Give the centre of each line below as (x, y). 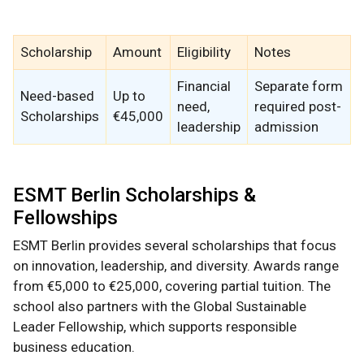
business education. (74, 347)
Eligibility (204, 52)
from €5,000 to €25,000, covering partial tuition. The (172, 286)
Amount (137, 52)
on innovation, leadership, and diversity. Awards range (176, 266)
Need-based (57, 96)
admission (286, 127)
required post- (298, 107)
